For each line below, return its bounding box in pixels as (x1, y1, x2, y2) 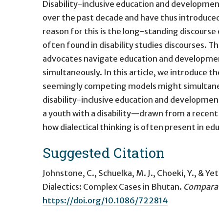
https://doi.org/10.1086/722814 (43, 195, 168, 205)
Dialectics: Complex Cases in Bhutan (43, 181, 179, 192)
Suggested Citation (43, 143, 165, 162)
